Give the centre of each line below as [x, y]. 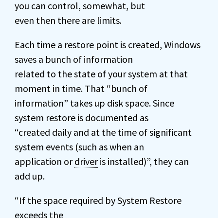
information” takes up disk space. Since [94, 103]
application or [45, 161]
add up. [30, 176]
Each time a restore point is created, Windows [108, 45]
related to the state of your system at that [101, 74]
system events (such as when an [79, 147]
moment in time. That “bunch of [81, 88]
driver [86, 161]
